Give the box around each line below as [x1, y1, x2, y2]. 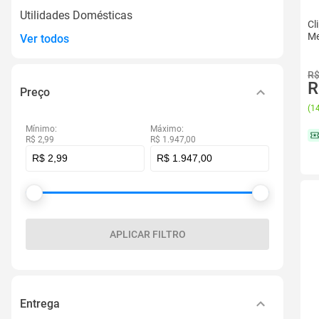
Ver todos [20, 31, 69, 46]
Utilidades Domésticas [20, 9, 132, 22]
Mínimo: [26, 124, 57, 134]
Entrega [20, 296, 60, 310]
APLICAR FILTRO [109, 229, 186, 240]
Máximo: [150, 124, 184, 134]
